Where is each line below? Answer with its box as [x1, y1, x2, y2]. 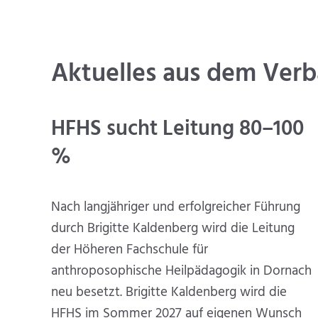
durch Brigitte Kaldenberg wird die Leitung [51, 217, 295, 239]
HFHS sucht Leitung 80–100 [51, 111, 304, 146]
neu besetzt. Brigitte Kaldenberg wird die [51, 281, 287, 303]
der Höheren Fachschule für [51, 238, 208, 261]
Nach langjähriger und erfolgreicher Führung [51, 196, 300, 218]
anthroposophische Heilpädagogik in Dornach [51, 260, 312, 282]
